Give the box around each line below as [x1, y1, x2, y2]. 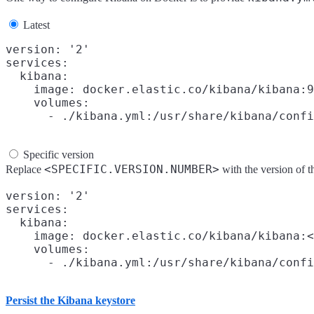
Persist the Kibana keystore [6, 294, 135, 306]
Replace [6, 163, 44, 175]
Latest [23, 18, 50, 31]
